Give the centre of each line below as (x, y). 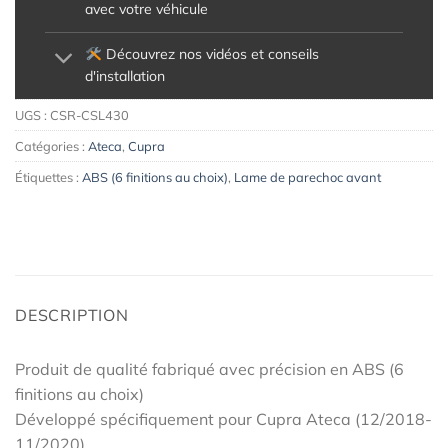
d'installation (125, 76)
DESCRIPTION (72, 314)
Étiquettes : (48, 176)
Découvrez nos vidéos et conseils (210, 54)
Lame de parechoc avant (307, 176)
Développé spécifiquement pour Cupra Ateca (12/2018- (223, 418)
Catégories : (51, 145)
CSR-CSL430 (89, 114)
